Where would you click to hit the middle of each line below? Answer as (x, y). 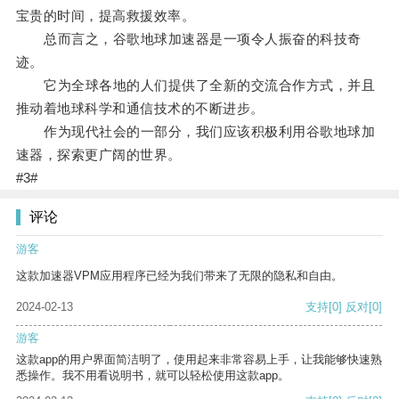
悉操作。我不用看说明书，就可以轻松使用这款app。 (153, 376)
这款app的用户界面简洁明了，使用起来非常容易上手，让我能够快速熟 (199, 360)
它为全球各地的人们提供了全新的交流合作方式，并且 (195, 85)
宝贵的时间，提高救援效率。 (106, 16)
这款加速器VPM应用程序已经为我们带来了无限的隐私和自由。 (179, 276)
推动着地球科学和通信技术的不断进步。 (140, 109)
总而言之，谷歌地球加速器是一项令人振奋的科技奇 (188, 39)
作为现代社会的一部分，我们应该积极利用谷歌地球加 (195, 132)
